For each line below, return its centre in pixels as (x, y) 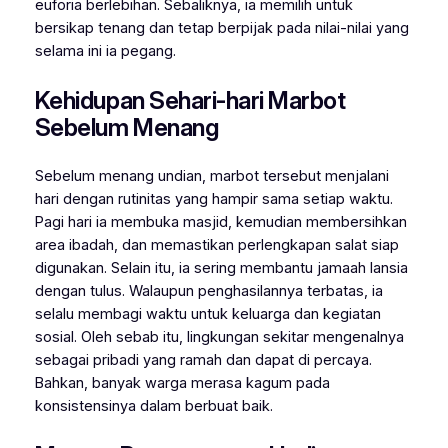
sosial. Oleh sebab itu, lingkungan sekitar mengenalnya (219, 336)
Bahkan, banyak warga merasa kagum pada (182, 382)
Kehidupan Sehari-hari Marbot (190, 100)
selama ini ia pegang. (105, 50)
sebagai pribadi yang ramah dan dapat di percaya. (203, 359)
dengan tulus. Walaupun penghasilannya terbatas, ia (208, 290)
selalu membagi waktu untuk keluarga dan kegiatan (207, 313)
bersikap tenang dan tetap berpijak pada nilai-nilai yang (221, 27)
